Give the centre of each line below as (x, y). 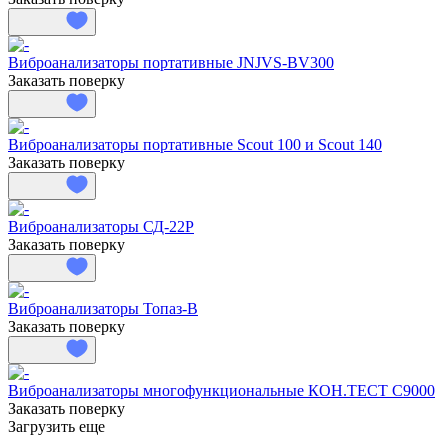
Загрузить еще (56, 426)
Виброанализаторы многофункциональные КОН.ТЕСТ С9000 (221, 390)
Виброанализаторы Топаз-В (103, 308)
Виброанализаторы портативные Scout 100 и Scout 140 (195, 144)
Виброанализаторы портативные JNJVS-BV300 (171, 62)
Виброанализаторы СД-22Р (101, 226)
